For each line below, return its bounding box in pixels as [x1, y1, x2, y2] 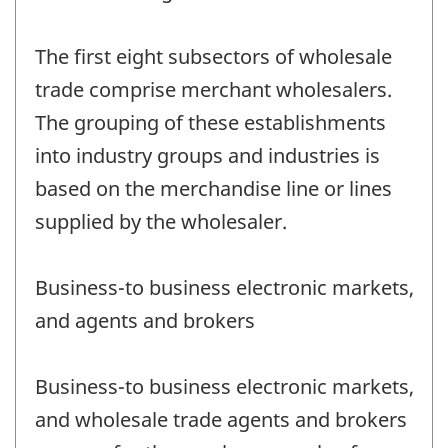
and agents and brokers [35, 306, 255, 334]
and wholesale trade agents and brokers [35, 405, 407, 433]
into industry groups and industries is [35, 141, 380, 169]
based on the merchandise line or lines [35, 174, 392, 202]
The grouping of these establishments [35, 108, 386, 136]
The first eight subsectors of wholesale [35, 42, 392, 70]
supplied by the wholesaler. [35, 207, 287, 235]
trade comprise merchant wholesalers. [35, 75, 392, 103]
